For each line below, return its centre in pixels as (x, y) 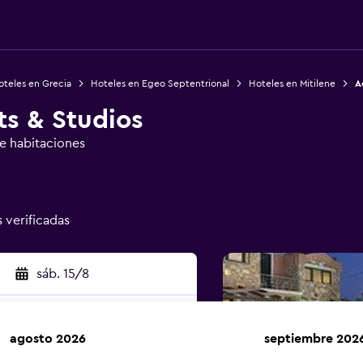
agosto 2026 (48, 339)
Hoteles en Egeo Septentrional (160, 83)
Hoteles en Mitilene (292, 83)
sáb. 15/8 (62, 274)
